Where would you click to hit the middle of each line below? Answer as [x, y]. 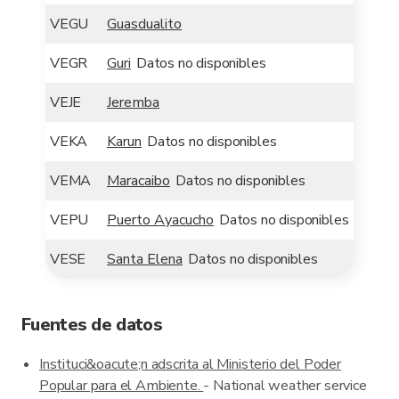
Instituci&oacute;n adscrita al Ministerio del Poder [190, 364]
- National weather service [285, 386]
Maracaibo [138, 181]
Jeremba [133, 102]
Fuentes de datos [92, 325]
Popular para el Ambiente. [122, 386]
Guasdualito [144, 24]
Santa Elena [145, 259]
